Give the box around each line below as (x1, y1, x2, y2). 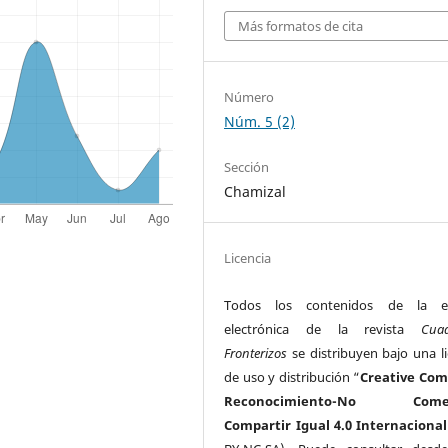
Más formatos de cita (238, 17, 364, 36)
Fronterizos (224, 344, 288, 363)
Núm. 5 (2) (224, 112, 296, 132)
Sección (224, 158, 270, 177)
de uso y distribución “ (224, 368, 361, 387)
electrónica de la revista (224, 320, 421, 339)
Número (224, 88, 275, 107)
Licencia (224, 249, 272, 268)
